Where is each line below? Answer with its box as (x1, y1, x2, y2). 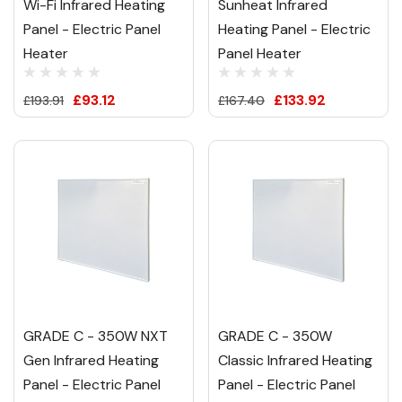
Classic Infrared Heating (218, 350, 372, 370)
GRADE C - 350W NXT (23, 326, 168, 345)
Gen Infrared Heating (23, 350, 159, 370)
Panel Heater (218, 43, 301, 63)
